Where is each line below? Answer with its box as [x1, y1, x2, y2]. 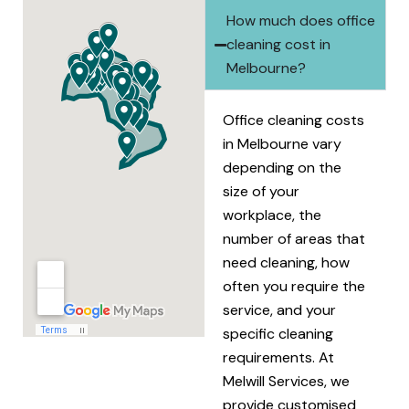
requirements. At [223, 348, 334, 367]
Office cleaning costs [223, 110, 364, 130]
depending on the [223, 158, 341, 177]
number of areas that [223, 229, 365, 248]
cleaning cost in [226, 35, 330, 54]
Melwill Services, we [223, 372, 350, 391]
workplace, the [223, 205, 321, 225]
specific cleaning [223, 324, 333, 343]
